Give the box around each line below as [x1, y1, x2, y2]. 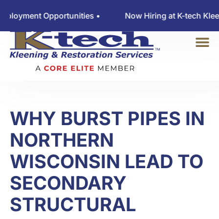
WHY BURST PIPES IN [10, 107, 205, 130]
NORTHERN [10, 129, 114, 151]
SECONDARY [10, 172, 127, 194]
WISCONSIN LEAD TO [10, 150, 203, 173]
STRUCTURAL [10, 193, 136, 216]
